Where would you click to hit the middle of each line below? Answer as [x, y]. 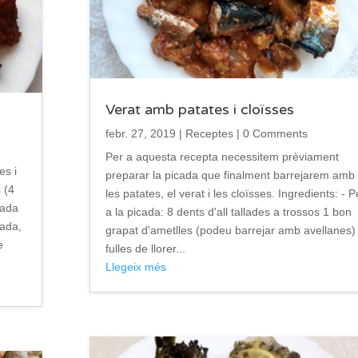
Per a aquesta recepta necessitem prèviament [222, 157]
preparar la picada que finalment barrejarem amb [230, 175]
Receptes [209, 134]
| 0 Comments [270, 134]
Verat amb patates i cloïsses [199, 110]
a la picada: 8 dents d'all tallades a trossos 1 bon [228, 212]
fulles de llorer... [145, 249]
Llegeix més [135, 267]
